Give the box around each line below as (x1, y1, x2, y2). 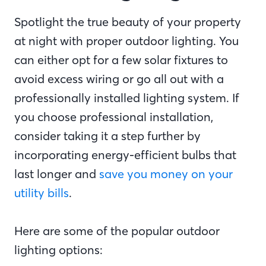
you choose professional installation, (14, 109, 213, 124)
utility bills (14, 185, 69, 200)
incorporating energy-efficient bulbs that (14, 147, 236, 162)
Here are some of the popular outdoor (14, 223, 220, 238)
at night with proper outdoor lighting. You (14, 33, 239, 48)
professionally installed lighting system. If (14, 90, 239, 105)
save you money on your (99, 166, 233, 181)
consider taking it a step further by (14, 128, 201, 143)
